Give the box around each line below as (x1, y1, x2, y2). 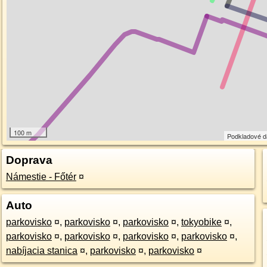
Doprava (5, 154, 52, 166)
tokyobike (181, 217, 222, 227)
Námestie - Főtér (5, 172, 76, 182)
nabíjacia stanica (5, 246, 77, 256)
